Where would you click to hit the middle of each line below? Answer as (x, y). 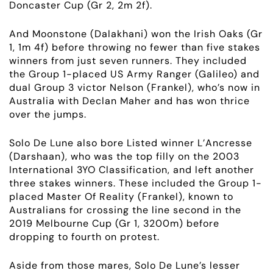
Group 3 (54, 87)
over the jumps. (48, 114)
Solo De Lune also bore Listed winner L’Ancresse (131, 143)
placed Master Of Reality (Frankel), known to (121, 196)
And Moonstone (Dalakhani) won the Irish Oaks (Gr (136, 34)
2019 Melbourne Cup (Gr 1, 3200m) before (114, 223)
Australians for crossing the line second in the (125, 210)
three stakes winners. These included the (114, 183)
